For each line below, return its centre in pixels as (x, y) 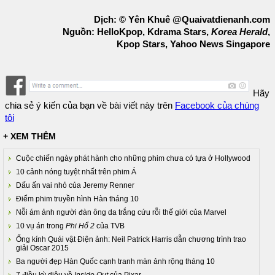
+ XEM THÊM (29, 137)
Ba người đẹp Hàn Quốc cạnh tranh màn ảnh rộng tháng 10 (115, 262)
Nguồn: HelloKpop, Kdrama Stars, (137, 32)
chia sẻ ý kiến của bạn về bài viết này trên (90, 106)
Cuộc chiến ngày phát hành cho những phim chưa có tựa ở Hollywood (133, 159)
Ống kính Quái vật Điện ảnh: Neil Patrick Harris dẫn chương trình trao (131, 240)
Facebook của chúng (217, 106)
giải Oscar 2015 (42, 248)
